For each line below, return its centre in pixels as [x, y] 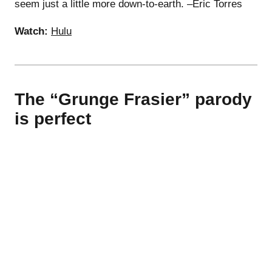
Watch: [31, 31]
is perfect [53, 118]
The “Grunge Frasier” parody [133, 99]
